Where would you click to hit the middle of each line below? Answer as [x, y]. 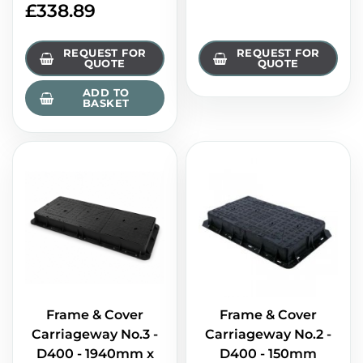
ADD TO [106, 93]
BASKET [106, 103]
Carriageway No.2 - [268, 335]
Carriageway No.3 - [95, 335]
